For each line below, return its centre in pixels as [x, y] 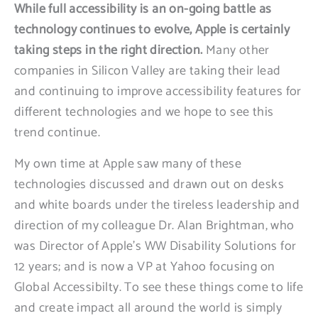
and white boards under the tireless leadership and [157, 205]
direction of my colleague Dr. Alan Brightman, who [154, 226]
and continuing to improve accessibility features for [158, 92]
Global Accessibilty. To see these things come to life [159, 287]
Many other [237, 50]
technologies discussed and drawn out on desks [149, 185]
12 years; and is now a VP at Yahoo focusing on [145, 267]
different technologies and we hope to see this [144, 112]
